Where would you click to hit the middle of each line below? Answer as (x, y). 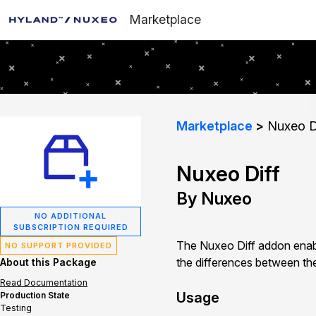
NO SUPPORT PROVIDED (59, 245)
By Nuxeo (214, 199)
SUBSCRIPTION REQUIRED (71, 227)
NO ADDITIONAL (71, 216)
